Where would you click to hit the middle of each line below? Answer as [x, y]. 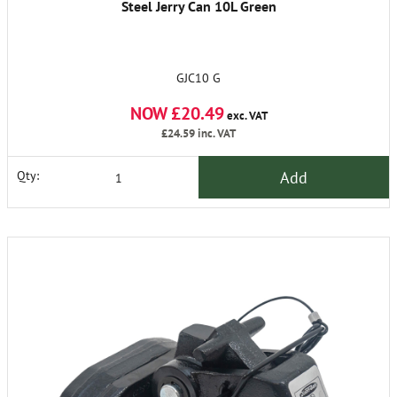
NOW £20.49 [177, 114]
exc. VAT [245, 116]
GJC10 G [198, 78]
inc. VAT [215, 134]
